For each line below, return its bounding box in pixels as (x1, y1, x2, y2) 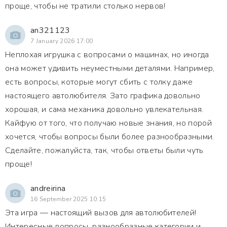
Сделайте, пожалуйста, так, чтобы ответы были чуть (5, 145, 204, 156)
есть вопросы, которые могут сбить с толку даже (5, 77, 193, 88)
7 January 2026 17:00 (30, 37, 93, 45)
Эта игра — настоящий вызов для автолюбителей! (5, 207, 197, 218)
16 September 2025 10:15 (30, 195, 106, 203)
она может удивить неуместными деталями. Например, (5, 63, 215, 74)
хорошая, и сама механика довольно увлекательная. (5, 104, 204, 115)
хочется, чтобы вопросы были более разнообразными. (5, 131, 214, 142)
